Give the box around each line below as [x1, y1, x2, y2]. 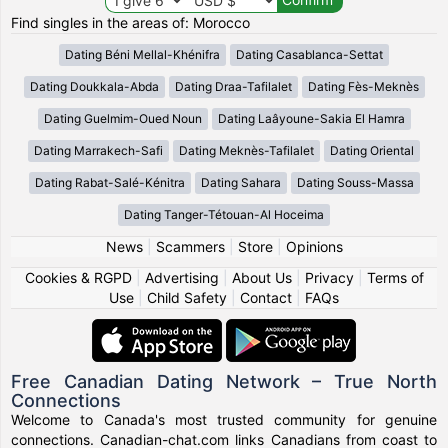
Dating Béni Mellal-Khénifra [65, 46, 220, 62]
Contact [240, 288, 292, 306]
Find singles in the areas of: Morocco [11, 13, 251, 31]
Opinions [285, 237, 343, 255]
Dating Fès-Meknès [307, 78, 419, 94]
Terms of [366, 268, 424, 286]
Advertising [144, 268, 219, 286]
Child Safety [147, 288, 227, 306]
